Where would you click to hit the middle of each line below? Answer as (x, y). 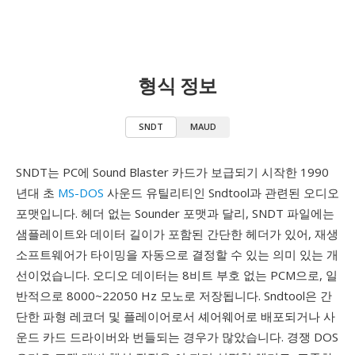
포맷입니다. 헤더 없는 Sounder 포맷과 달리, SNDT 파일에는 (175, 213)
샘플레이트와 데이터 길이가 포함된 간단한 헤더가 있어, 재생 (177, 234)
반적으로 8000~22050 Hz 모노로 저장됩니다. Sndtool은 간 (174, 296)
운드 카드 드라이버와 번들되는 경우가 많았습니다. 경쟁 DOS (177, 337)
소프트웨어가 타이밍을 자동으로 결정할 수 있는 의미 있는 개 (177, 254)
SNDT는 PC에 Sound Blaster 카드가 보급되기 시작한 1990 (172, 172)
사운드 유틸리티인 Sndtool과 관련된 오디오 (221, 193)
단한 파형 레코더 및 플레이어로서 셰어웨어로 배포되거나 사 (176, 316)
